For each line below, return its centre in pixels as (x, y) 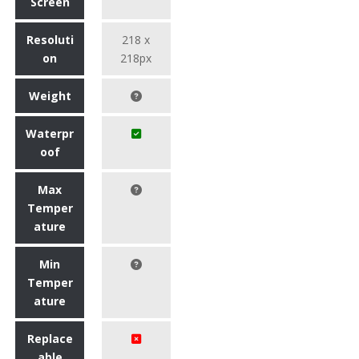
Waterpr (50, 134)
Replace (50, 339)
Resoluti (50, 40)
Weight (50, 96)
